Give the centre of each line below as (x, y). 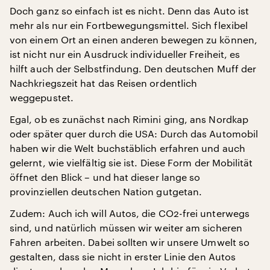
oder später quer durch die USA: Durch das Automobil (134, 133)
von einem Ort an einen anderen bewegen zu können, (133, 39)
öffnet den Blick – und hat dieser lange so (105, 177)
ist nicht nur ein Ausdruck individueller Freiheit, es (125, 54)
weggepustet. (42, 97)
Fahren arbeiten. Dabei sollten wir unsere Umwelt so (130, 242)
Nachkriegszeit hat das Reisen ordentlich (104, 83)
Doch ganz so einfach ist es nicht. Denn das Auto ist (130, 11)
